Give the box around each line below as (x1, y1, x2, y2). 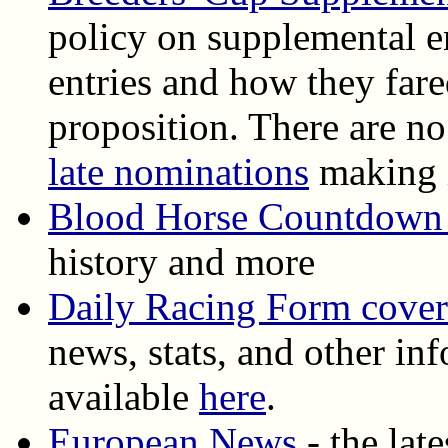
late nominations (48, 149, 309, 193)
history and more (48, 239, 315, 283)
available (48, 374, 199, 418)
